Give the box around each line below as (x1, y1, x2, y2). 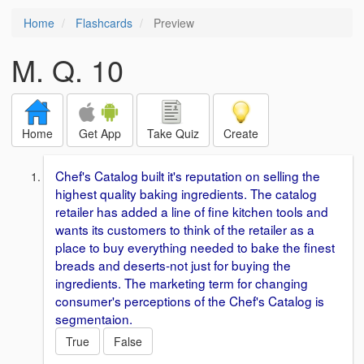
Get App (79, 125, 121, 141)
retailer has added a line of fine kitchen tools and (55, 202, 328, 220)
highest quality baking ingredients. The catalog (55, 184, 317, 202)
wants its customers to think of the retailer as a (55, 220, 314, 238)
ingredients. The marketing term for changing (55, 274, 308, 292)
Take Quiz (147, 125, 199, 141)
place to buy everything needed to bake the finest (55, 238, 335, 256)
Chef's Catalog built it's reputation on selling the (55, 167, 320, 184)
